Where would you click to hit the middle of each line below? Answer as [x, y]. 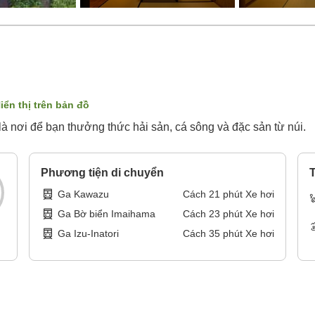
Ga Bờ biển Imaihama [107, 214]
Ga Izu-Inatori [89, 234]
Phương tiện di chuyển [103, 173]
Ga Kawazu [84, 194]
